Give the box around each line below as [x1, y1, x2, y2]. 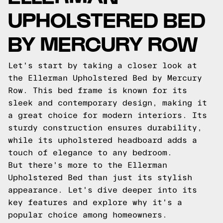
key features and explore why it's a [8, 198, 182, 207]
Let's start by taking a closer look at [8, 61, 197, 70]
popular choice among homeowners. [8, 211, 167, 219]
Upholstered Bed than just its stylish [8, 173, 192, 182]
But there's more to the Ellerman [8, 161, 167, 169]
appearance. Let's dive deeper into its [8, 186, 197, 194]
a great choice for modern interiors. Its [8, 111, 207, 119]
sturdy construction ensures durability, [8, 123, 202, 132]
